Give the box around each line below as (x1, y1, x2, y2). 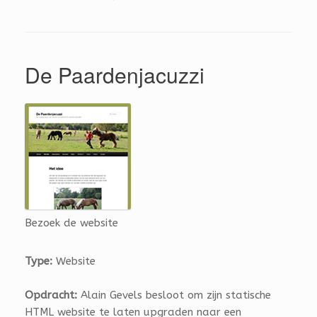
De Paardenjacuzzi (25, 59, 204, 90)
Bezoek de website (25, 217, 118, 229)
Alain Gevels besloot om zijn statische (77, 289, 271, 301)
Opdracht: (25, 289, 77, 301)
